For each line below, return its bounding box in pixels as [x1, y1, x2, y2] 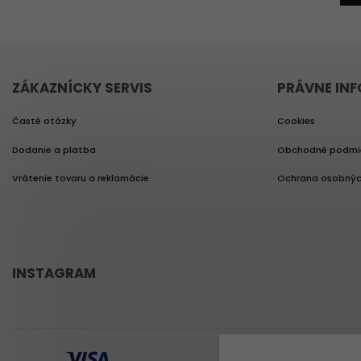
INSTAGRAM [12, 263, 96, 283]
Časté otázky [12, 114, 77, 127]
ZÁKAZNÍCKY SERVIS [12, 78, 152, 98]
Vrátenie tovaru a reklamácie [12, 172, 149, 185]
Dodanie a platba [12, 143, 96, 156]
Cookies [276, 114, 315, 127]
